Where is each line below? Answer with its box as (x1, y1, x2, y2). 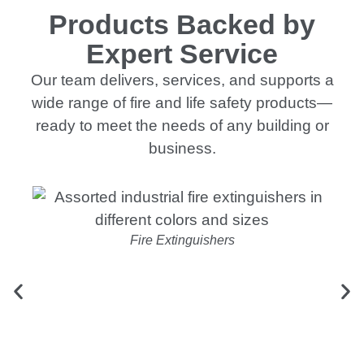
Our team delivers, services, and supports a (30, 71, 334, 89)
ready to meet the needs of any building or (35, 116, 329, 134)
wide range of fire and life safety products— (32, 93, 332, 111)
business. (148, 139, 216, 157)
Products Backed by (49, 9, 315, 40)
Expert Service (86, 38, 278, 69)
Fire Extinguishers (129, 233, 235, 247)
